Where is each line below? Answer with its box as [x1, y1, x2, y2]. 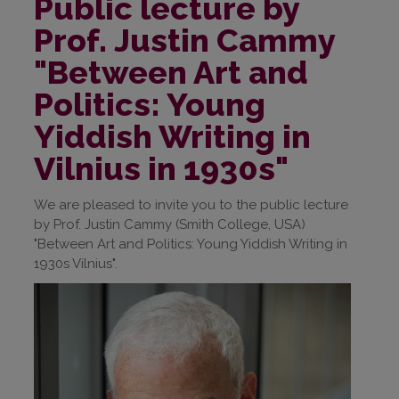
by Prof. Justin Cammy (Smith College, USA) [34, 216, 305, 232]
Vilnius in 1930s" [34, 149, 289, 187]
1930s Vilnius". [34, 255, 118, 272]
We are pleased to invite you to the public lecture [34, 196, 348, 213]
